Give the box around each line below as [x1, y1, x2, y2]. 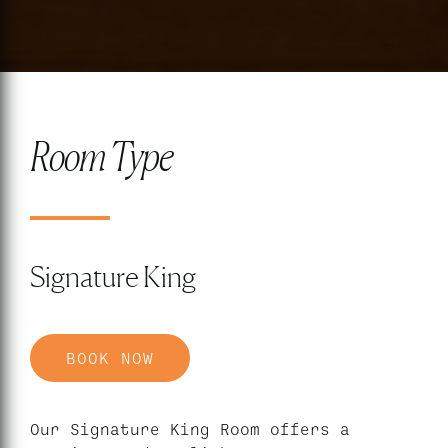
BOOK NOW [66, 348, 154, 367]
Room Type [30, 132, 173, 180]
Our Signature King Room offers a [30, 419, 350, 438]
